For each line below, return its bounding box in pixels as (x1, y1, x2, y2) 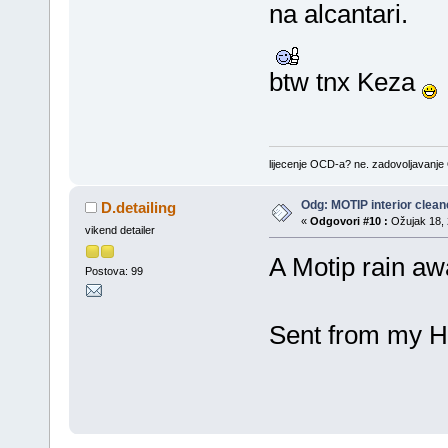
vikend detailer (84, 224, 155, 237)
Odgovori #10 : (309, 215, 388, 228)
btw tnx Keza (268, 66, 422, 97)
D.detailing (101, 199, 177, 217)
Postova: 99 (84, 264, 143, 277)
